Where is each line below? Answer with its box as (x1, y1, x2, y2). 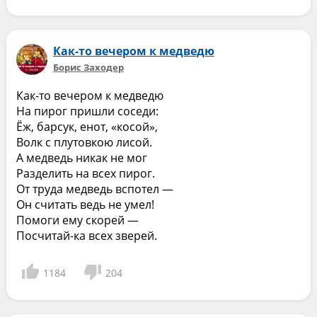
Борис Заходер (52, 61, 124, 74)
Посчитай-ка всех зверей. (16, 228, 157, 243)
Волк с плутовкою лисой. (16, 134, 152, 150)
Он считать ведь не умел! (16, 197, 154, 212)
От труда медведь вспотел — (16, 181, 173, 197)
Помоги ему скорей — (16, 212, 139, 228)
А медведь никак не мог (16, 150, 147, 166)
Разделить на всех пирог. (16, 166, 155, 181)
